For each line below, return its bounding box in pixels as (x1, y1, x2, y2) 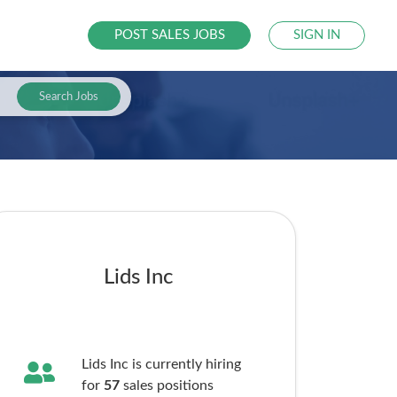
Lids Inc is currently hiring (81, 357, 241, 371)
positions (156, 378, 214, 393)
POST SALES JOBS (113, 28, 225, 42)
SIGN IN (293, 28, 341, 42)
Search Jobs (38, 90, 98, 103)
